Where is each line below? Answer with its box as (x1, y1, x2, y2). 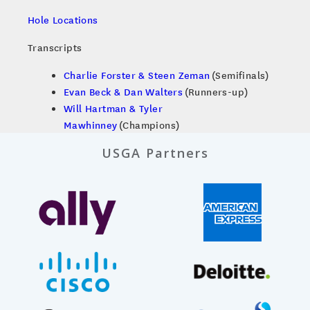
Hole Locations (28, 12, 98, 27)
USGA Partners (101, 145, 209, 162)
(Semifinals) (210, 68, 269, 82)
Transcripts (28, 40, 82, 55)
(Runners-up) (183, 84, 248, 99)
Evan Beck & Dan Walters (64, 84, 183, 99)
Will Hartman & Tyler (64, 101, 163, 116)
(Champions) (117, 118, 180, 132)
